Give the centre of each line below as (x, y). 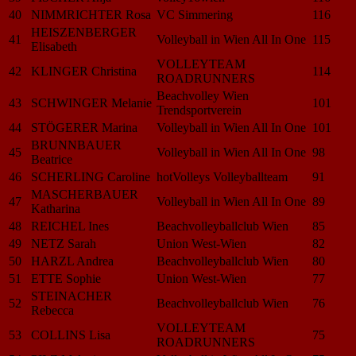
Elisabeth (54, 46)
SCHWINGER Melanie (91, 103)
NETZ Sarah (64, 243)
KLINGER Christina (84, 71)
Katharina (56, 208)
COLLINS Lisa (71, 335)
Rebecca (52, 310)
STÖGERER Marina (84, 127)
